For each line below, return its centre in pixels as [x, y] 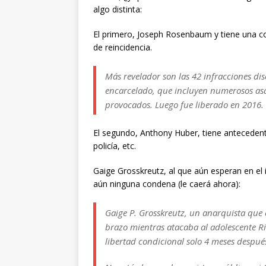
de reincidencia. [123, 47]
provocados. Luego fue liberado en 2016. [184, 105]
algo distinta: [118, 9]
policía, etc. [115, 146]
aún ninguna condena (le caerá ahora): [167, 184]
